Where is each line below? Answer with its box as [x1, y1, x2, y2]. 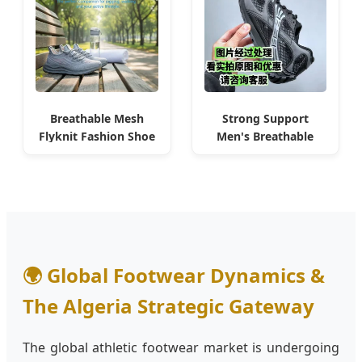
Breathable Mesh [49, 110, 144, 126]
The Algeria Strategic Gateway [23, 292, 314, 319]
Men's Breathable [217, 128, 314, 144]
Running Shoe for [217, 145, 314, 162]
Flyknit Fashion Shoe [38, 128, 155, 144]
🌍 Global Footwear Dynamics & [23, 261, 325, 288]
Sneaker [74, 163, 120, 179]
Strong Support [221, 110, 309, 126]
